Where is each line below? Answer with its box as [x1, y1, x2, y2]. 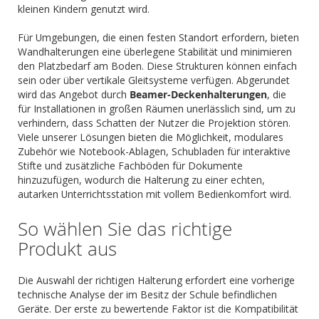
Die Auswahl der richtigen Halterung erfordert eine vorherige [18, 273, 295, 287]
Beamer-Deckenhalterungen [130, 88, 267, 101]
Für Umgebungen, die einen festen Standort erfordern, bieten [18, 31, 299, 44]
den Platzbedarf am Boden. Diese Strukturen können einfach [18, 59, 297, 73]
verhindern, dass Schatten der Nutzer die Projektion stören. [18, 116, 291, 130]
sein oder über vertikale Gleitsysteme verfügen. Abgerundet [18, 73, 290, 87]
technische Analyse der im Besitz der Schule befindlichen [18, 288, 277, 301]
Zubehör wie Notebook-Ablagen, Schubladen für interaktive [18, 145, 291, 158]
